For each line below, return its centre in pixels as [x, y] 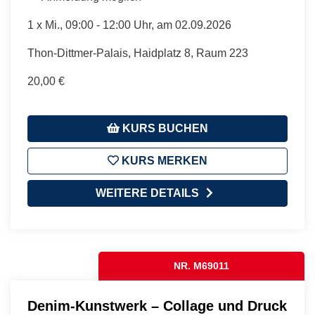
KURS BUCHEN [164, 128]
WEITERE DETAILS [147, 193]
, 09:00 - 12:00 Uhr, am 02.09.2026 [146, 25]
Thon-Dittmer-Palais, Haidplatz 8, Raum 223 [138, 53]
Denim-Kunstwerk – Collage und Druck [157, 306]
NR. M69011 [202, 265]
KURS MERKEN [163, 160]
